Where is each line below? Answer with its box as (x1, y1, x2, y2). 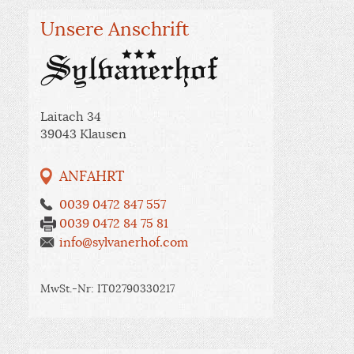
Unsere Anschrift (40, 17, 189, 41)
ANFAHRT (59, 167, 125, 185)
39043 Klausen (40, 126, 126, 142)
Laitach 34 (40, 108, 101, 125)
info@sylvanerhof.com (59, 234, 188, 250)
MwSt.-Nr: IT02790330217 (40, 281, 175, 296)
